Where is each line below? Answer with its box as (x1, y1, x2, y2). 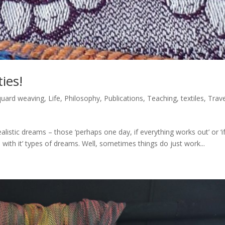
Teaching (147, 93, 177, 103)
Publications (104, 93, 144, 103)
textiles (181, 93, 204, 103)
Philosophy (64, 93, 100, 103)
